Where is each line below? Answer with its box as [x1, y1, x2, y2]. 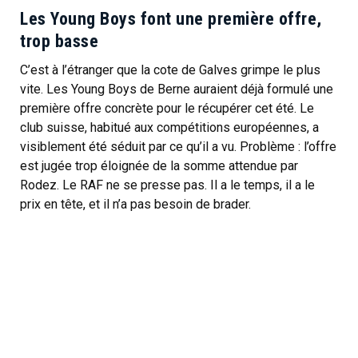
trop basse [20, 31, 98, 52]
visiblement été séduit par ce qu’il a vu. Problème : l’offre [20, 139, 336, 155]
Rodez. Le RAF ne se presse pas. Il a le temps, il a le [20, 177, 315, 193]
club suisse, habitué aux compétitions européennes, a [20, 120, 319, 136]
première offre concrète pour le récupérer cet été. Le [20, 101, 314, 117]
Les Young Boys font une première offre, [20, 9, 322, 30]
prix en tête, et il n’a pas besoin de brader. [20, 197, 251, 213]
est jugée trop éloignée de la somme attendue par [20, 158, 298, 174]
